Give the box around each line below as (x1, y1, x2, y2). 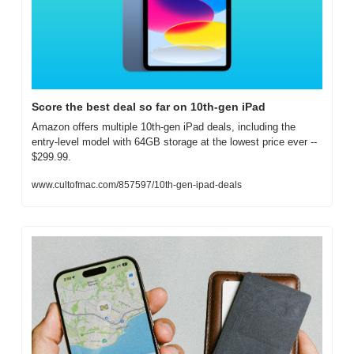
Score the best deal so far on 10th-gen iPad (32, 100, 265, 114)
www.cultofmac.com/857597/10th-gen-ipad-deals (32, 179, 242, 191)
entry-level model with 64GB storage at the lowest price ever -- (32, 136, 317, 149)
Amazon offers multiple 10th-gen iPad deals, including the (32, 121, 296, 134)
